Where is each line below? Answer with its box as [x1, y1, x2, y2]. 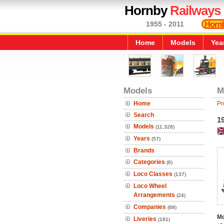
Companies [133, 203, 166, 210]
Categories [133, 158, 165, 165]
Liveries [133, 215, 156, 222]
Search [133, 111, 154, 118]
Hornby [124, 3, 170, 18]
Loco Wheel [133, 182, 166, 189]
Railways [170, 3, 220, 18]
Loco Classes [133, 170, 172, 177]
